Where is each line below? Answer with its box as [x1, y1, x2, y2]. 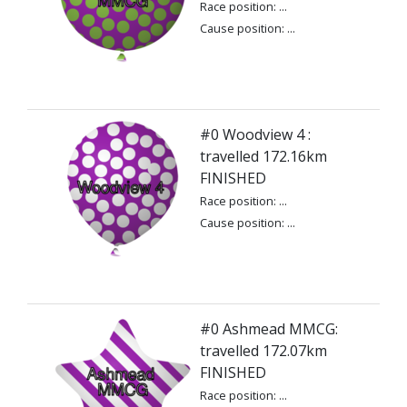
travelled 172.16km [200, 146, 327, 166]
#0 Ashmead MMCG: [200, 319, 338, 339]
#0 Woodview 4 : [200, 124, 311, 144]
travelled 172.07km [200, 341, 327, 361]
